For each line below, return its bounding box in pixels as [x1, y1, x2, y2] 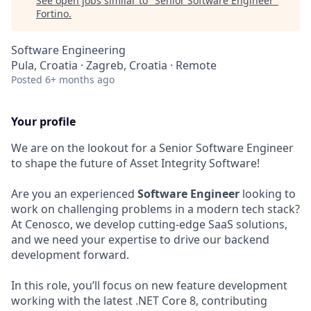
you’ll [73, 278, 100, 293]
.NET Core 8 [135, 293, 196, 308]
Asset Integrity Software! [130, 155, 260, 171]
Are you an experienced [11, 186, 137, 201]
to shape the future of [11, 155, 130, 171]
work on [11, 201, 58, 217]
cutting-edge [138, 217, 205, 232]
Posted [11, 73, 42, 86]
